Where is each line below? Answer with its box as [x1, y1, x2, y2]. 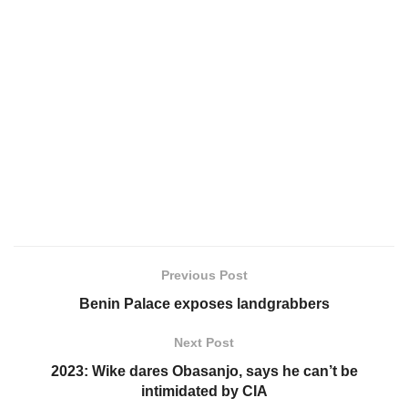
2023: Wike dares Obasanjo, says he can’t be [50, 362, 358, 379]
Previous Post [160, 267, 248, 282]
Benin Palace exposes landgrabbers [78, 295, 330, 311]
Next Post [174, 334, 234, 350]
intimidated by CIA [140, 382, 268, 399]
